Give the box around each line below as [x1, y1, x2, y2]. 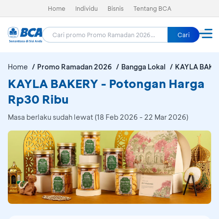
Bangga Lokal [121, 62, 166, 71]
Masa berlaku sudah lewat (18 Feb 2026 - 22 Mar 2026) [8, 112, 188, 122]
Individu [75, 4, 98, 12]
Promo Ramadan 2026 [37, 62, 112, 71]
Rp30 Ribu [8, 91, 68, 107]
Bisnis [107, 4, 124, 12]
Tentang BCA [133, 4, 172, 12]
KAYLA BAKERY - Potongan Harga [8, 76, 205, 91]
